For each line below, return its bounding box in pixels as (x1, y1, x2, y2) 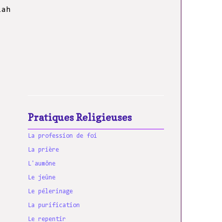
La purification (28, 202, 80, 209)
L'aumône (28, 161, 55, 167)
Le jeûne (28, 174, 55, 181)
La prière (28, 147, 59, 154)
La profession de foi (28, 133, 97, 140)
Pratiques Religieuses (28, 111, 132, 123)
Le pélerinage (28, 188, 73, 195)
